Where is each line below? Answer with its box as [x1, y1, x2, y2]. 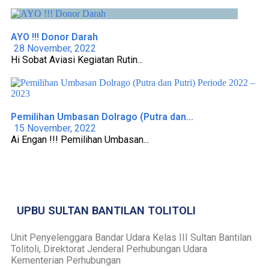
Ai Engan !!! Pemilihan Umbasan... [11, 134, 149, 146]
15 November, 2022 [14, 122, 96, 134]
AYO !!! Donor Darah [11, 31, 98, 43]
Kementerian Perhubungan [11, 255, 121, 267]
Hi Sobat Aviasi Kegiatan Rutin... [11, 54, 143, 66]
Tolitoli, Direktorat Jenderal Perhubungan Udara [11, 243, 207, 255]
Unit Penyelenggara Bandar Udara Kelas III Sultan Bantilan [11, 232, 252, 244]
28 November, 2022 [14, 43, 96, 55]
